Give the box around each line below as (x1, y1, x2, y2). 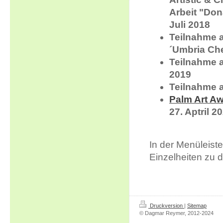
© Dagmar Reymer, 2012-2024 (139, 210, 214, 216)
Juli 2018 (169, 19, 210, 30)
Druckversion (148, 203, 184, 209)
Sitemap (187, 203, 207, 209)
